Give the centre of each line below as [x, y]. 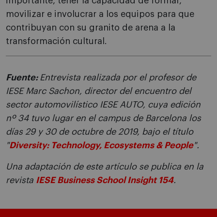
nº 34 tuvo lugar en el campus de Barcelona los [103, 118]
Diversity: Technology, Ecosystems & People [101, 146]
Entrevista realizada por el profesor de [118, 78]
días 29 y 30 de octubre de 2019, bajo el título [100, 132]
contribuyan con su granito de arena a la [91, 28]
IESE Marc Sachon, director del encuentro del [99, 91]
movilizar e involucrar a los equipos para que [100, 14]
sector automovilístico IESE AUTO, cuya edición [103, 105]
